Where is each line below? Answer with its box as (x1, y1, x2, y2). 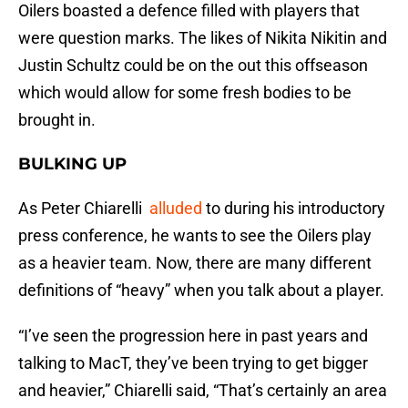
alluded (149, 199, 202, 219)
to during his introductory (202, 199, 385, 219)
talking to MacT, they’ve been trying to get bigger (18, 353, 368, 373)
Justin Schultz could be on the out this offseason (18, 56, 368, 76)
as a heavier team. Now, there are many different (18, 253, 372, 273)
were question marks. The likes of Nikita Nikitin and (18, 28, 387, 48)
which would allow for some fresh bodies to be (18, 83, 352, 103)
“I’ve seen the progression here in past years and (18, 326, 368, 346)
